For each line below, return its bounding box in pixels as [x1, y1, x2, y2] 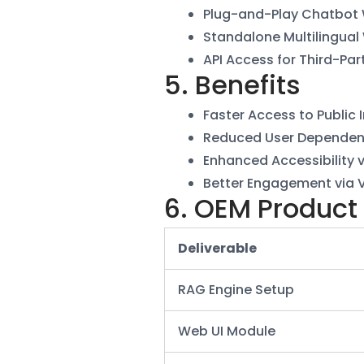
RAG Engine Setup [178, 279, 294, 299]
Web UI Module [178, 321, 275, 340]
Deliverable [178, 238, 257, 258]
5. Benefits [164, 66, 301, 103]
